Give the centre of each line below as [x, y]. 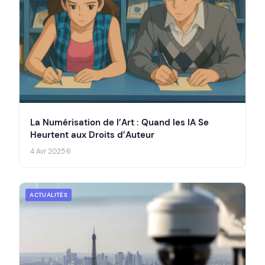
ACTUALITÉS [49, 195]
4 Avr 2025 [48, 152]
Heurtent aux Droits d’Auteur [92, 135]
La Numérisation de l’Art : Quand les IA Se [119, 123]
